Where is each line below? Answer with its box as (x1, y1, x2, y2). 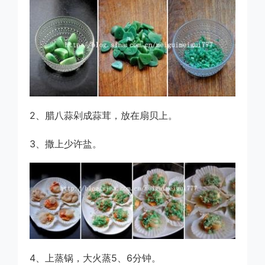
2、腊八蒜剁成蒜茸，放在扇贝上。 (30, 109, 177, 122)
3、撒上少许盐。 (30, 138, 102, 150)
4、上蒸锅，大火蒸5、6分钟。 (30, 251, 161, 264)
